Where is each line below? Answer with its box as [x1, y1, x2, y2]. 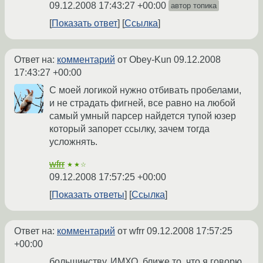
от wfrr [115, 226, 147, 237]
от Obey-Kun [115, 55, 174, 65]
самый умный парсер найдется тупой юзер [49, 111, 236, 122]
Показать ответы [52, 190, 124, 200]
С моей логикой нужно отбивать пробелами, [49, 85, 241, 96]
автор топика [171, 1, 217, 11]
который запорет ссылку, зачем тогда [49, 124, 210, 134]
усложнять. [49, 137, 97, 147]
